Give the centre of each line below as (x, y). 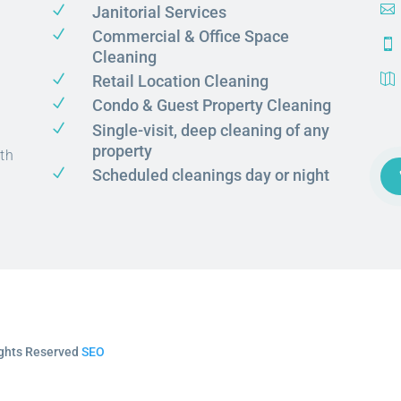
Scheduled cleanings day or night (210, 175)
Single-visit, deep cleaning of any (210, 130)
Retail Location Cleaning (180, 81)
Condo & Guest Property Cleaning (211, 106)
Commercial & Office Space (190, 37)
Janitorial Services (159, 12)
